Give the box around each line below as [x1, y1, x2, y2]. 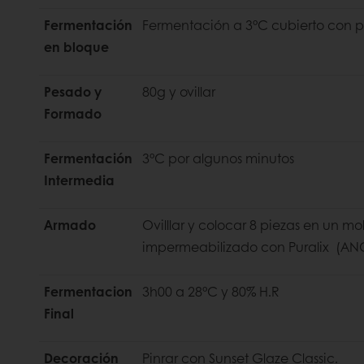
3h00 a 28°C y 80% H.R [142, 282, 279, 301]
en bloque [44, 37, 109, 57]
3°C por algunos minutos [142, 149, 294, 168]
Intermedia [44, 171, 115, 190]
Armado [44, 215, 96, 235]
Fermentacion [44, 282, 132, 301]
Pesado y [44, 82, 102, 102]
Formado [44, 104, 102, 123]
